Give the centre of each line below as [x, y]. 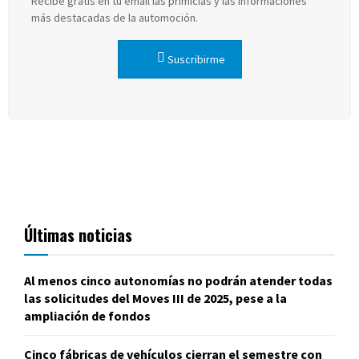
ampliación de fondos [87, 316]
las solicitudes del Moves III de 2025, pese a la [155, 298]
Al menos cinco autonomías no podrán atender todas [178, 281]
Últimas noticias [78, 235]
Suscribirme [195, 60]
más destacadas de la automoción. [115, 18]
